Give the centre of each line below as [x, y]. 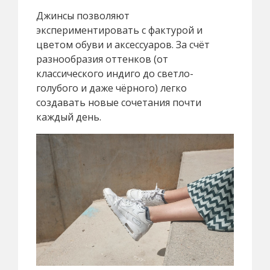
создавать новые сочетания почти [119, 103]
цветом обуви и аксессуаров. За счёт [123, 45]
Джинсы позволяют [83, 16]
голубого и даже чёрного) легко [111, 88]
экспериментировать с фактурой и [119, 30]
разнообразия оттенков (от [102, 59]
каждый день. [69, 117]
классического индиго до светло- [115, 74]
